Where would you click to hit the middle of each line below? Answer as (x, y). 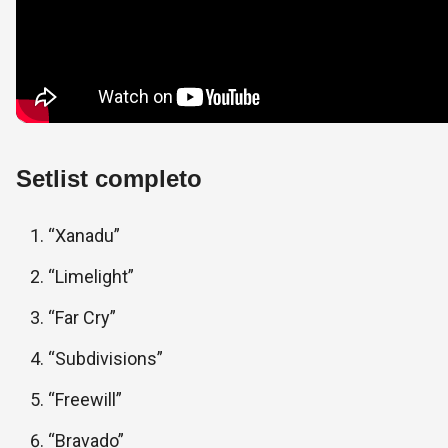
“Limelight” (91, 277)
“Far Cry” (82, 318)
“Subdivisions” (105, 359)
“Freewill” (85, 400)
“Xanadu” (84, 236)
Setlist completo (109, 179)
